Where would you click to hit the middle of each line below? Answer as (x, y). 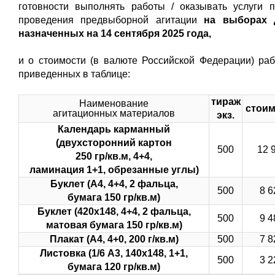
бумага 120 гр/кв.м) (114, 267)
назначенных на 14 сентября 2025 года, (115, 33)
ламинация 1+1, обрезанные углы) (114, 170)
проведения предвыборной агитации (111, 20)
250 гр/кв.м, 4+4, (114, 156)
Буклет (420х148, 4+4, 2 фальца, (114, 211)
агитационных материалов (114, 113)
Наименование (114, 103)
